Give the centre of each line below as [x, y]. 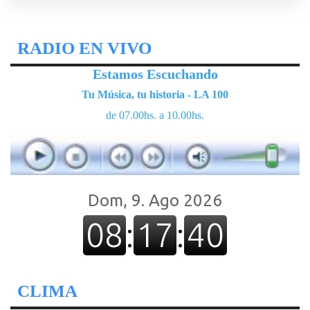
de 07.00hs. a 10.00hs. [155, 115]
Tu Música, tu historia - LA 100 [155, 94]
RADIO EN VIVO [84, 48]
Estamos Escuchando [155, 74]
